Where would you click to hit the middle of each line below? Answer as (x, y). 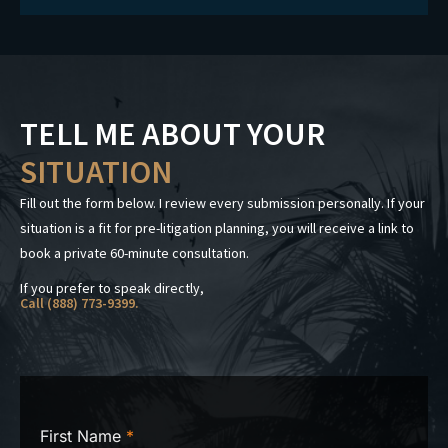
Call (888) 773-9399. (79, 302)
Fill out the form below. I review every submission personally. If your (222, 202)
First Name (83, 435)
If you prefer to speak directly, (112, 287)
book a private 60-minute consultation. (134, 252)
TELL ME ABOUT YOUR (172, 133)
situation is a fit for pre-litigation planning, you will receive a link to (217, 227)
